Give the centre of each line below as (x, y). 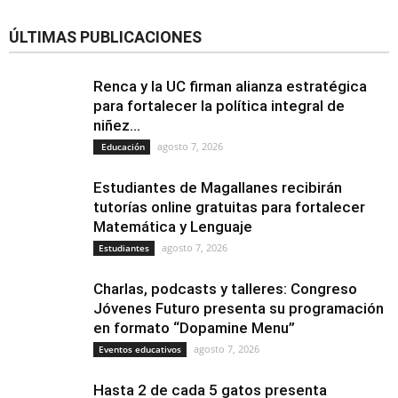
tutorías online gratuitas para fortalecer (229, 207)
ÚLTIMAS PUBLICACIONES (105, 37)
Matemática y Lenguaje (173, 227)
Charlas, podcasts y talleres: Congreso (225, 289)
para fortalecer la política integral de (219, 106)
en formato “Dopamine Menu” (194, 328)
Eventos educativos (140, 350)
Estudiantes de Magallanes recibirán (218, 188)
